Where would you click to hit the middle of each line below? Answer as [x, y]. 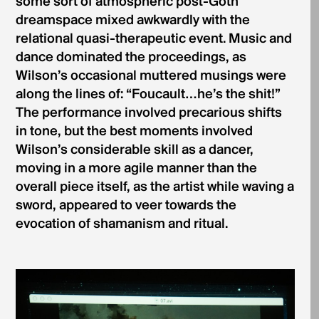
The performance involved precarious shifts [148, 114]
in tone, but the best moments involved [134, 132]
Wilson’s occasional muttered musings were [151, 77]
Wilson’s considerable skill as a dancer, [134, 151]
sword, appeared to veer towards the [126, 206]
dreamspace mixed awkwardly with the [132, 21]
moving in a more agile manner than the [136, 169]
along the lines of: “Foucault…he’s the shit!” [148, 95]
